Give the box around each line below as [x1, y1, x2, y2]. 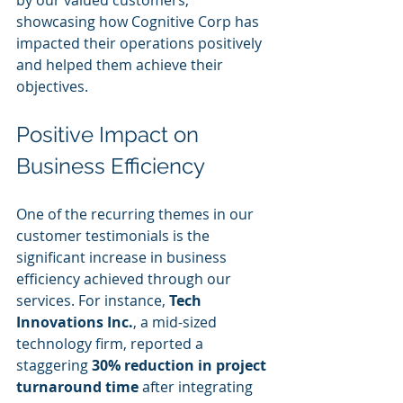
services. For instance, [16, 291, 169, 310]
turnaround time [16, 377, 139, 397]
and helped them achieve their [16, 55, 227, 75]
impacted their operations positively [16, 33, 265, 53]
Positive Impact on [16, 121, 204, 148]
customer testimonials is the [16, 226, 213, 246]
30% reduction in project [92, 355, 270, 375]
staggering [16, 355, 92, 375]
